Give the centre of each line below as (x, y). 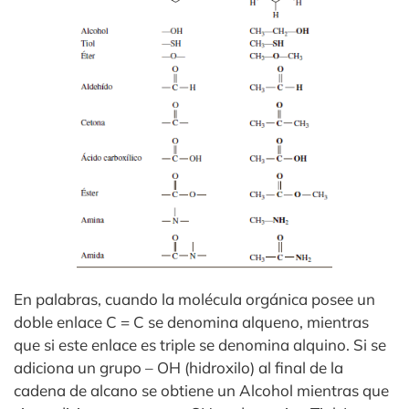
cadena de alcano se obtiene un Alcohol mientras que (201, 390)
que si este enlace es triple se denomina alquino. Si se (200, 344)
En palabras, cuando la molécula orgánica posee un (194, 299)
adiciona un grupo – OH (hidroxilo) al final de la (178, 367)
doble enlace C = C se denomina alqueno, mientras (191, 321)
